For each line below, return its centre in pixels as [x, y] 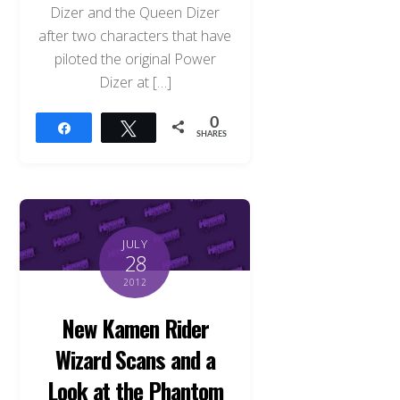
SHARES [212, 135]
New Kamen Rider [135, 328]
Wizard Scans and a [135, 359]
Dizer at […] [135, 83]
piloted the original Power [135, 59]
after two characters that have [135, 36]
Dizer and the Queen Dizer [135, 13]
